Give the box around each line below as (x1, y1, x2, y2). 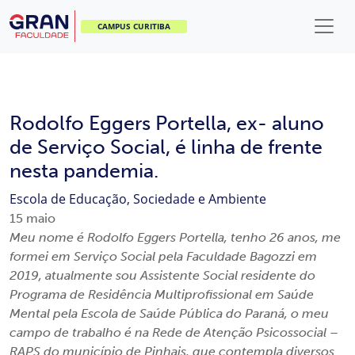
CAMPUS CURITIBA (97, 20, 170, 32)
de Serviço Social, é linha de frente (10, 135, 323, 159)
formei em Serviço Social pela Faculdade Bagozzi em (10, 249, 317, 264)
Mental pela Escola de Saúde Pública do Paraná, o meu (10, 306, 329, 321)
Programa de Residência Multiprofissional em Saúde (10, 287, 314, 302)
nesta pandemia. (10, 158, 158, 183)
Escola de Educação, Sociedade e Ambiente (10, 190, 266, 208)
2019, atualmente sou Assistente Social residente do (10, 268, 315, 283)
